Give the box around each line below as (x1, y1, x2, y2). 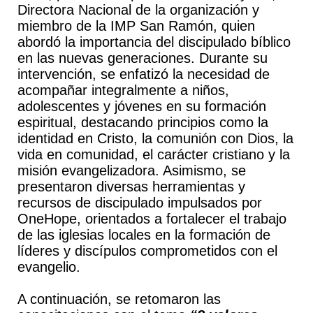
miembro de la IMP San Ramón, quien (17, 18, 255, 34)
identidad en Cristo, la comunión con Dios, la (17, 131, 293, 146)
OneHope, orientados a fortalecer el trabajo (17, 211, 286, 226)
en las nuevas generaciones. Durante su (17, 50, 268, 66)
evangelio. (17, 259, 80, 275)
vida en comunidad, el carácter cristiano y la (17, 147, 290, 162)
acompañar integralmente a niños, (17, 82, 229, 98)
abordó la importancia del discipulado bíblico (17, 34, 291, 50)
